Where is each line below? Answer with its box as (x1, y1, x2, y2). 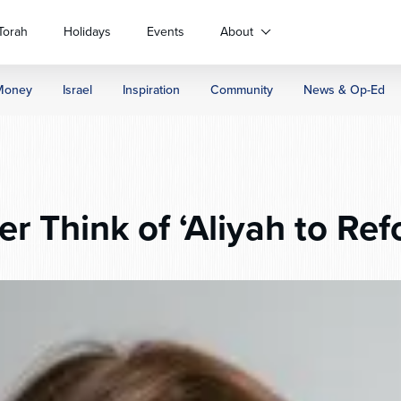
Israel (63, 81, 92, 99)
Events (147, 22, 184, 41)
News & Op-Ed (303, 81, 385, 99)
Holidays (64, 22, 111, 41)
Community (210, 81, 273, 99)
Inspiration (123, 81, 180, 99)
